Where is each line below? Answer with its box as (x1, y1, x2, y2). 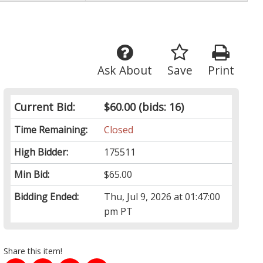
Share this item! (4, 245, 63, 257)
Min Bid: (14, 168, 50, 181)
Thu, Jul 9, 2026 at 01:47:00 (104, 190, 221, 204)
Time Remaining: (14, 123, 88, 137)
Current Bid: (14, 100, 76, 114)
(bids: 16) (136, 100, 184, 114)
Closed (104, 123, 134, 137)
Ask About (97, 62, 152, 79)
